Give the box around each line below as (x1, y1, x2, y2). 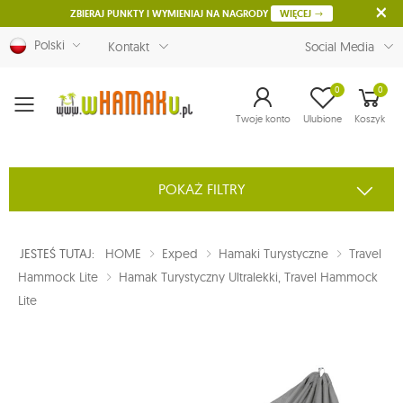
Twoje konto (236, 112, 291, 125)
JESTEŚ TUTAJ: (20, 246, 105, 263)
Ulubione (303, 112, 342, 125)
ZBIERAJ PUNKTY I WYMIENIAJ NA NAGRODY (70, 7, 271, 20)
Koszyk (354, 112, 385, 125)
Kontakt (107, 38, 149, 55)
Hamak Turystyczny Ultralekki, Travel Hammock (119, 269, 378, 286)
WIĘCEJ (280, 7, 314, 20)
